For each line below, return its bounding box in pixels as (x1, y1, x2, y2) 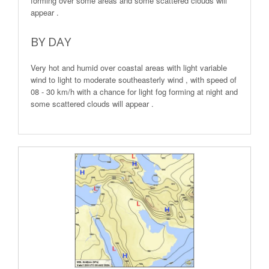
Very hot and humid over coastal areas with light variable (31, 62, 227, 73)
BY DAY (31, 34, 71, 50)
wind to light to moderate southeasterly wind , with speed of (31, 74, 237, 85)
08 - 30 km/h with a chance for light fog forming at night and (31, 86, 238, 97)
